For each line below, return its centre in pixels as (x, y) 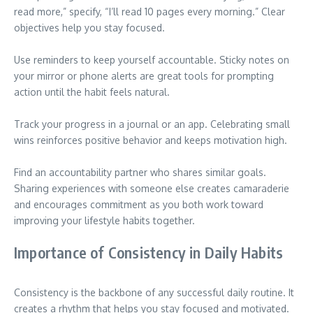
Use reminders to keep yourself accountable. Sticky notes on (152, 60)
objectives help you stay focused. (89, 28)
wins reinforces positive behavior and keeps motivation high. (151, 140)
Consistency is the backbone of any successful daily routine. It (154, 292)
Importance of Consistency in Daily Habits (149, 252)
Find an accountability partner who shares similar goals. (140, 172)
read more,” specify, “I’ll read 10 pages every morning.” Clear (150, 12)
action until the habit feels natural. (92, 92)
